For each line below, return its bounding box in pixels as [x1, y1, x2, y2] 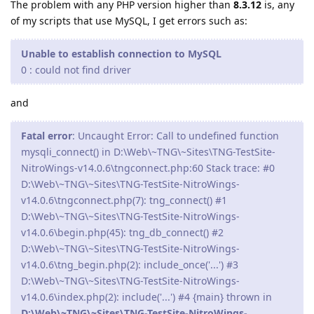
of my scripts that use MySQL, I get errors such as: [11, 14, 247, 28]
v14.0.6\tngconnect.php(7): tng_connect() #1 [21, 193, 227, 207]
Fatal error [21, 129, 72, 143]
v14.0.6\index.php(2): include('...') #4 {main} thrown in [21, 290, 272, 304]
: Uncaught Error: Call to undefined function [72, 129, 279, 143]
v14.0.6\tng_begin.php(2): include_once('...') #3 [21, 258, 238, 272]
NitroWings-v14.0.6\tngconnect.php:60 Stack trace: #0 [21, 161, 275, 175]
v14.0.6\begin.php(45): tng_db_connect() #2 [21, 226, 224, 240]
